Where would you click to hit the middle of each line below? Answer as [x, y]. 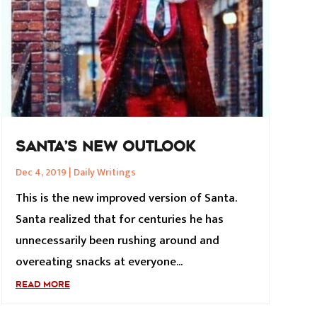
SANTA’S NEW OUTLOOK [105, 146]
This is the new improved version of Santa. [126, 198]
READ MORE [42, 284]
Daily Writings [104, 172]
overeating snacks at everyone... [99, 261]
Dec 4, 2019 [41, 172]
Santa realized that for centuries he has [119, 219]
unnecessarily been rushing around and [117, 240]
